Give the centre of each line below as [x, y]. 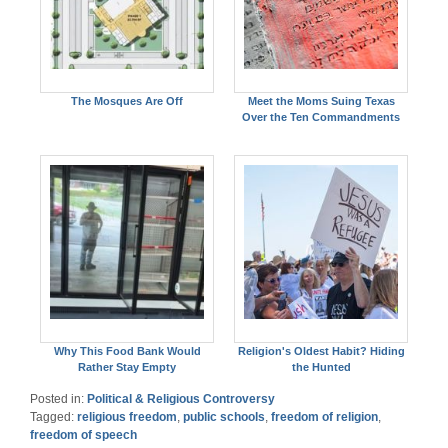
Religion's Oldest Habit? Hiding [321, 350]
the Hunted [321, 366]
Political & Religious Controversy [181, 398]
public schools [224, 416]
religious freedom [127, 416]
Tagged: [53, 416]
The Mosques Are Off [127, 100]
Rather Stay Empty [127, 366]
